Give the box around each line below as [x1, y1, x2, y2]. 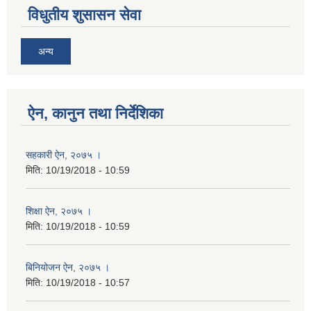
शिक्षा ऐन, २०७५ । [26, 205, 92, 217]
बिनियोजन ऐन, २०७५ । [26, 262, 110, 274]
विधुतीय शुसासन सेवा [28, 6, 141, 24]
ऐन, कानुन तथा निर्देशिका [28, 105, 163, 123]
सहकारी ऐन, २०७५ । [26, 149, 101, 161]
